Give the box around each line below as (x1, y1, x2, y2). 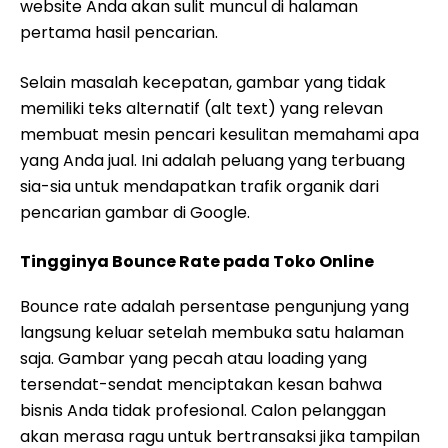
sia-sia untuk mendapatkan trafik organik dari (20, 175, 379, 198)
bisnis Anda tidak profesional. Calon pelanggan (20, 399, 386, 422)
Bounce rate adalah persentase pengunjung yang (20, 295, 409, 318)
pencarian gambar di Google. (20, 201, 250, 224)
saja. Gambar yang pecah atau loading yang (20, 347, 367, 370)
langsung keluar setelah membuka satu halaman (20, 321, 404, 344)
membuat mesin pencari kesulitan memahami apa (20, 123, 419, 146)
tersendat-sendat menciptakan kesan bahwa (20, 373, 382, 396)
